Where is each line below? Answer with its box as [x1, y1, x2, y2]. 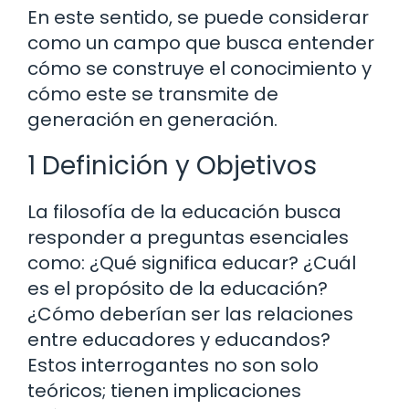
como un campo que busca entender [27, 30, 374, 57]
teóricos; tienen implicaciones [27, 378, 301, 404]
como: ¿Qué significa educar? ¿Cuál [27, 250, 356, 277]
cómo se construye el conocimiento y [27, 56, 372, 82]
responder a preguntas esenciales [27, 225, 349, 251]
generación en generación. [27, 107, 278, 133]
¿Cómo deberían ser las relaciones [27, 301, 353, 328]
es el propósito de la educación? [27, 276, 328, 302]
